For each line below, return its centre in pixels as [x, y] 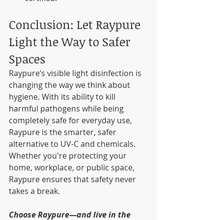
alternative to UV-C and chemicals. [73, 144]
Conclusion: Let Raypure [76, 25]
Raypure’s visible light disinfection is [76, 73]
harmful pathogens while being [67, 109]
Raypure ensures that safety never [73, 179]
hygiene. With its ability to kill [63, 97]
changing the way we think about [70, 85]
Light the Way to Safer [71, 42]
